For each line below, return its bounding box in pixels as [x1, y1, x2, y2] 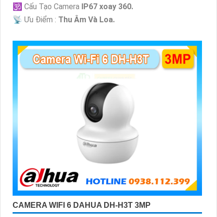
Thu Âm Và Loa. [58, 15, 115, 25]
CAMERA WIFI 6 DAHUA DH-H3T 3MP [13, 201, 151, 210]
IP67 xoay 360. [81, 2, 133, 12]
